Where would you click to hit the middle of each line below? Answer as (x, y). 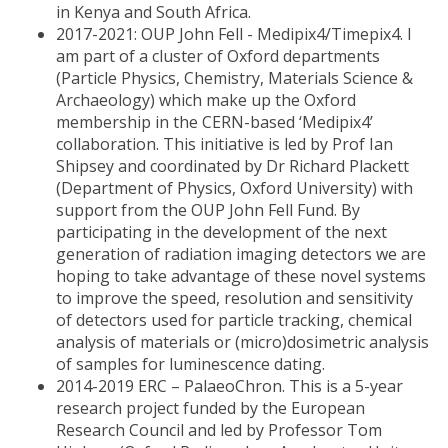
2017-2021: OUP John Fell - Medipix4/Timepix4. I (234, 34)
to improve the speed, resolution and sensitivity (234, 298)
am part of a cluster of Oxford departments (218, 56)
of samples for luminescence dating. (192, 364)
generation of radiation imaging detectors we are (241, 254)
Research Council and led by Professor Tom (219, 430)
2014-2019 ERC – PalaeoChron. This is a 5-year (229, 386)
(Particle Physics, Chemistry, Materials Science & (234, 78)
